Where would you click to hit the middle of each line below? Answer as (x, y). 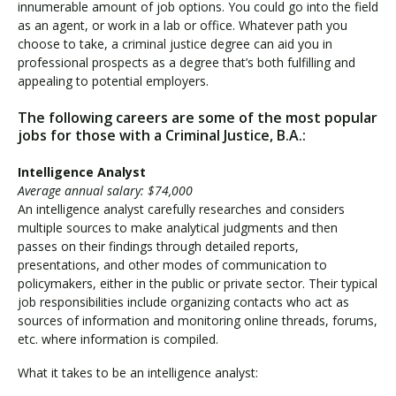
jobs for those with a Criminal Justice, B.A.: (164, 135)
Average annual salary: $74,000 (105, 190)
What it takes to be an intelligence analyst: (140, 373)
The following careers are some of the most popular (198, 117)
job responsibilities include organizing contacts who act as (183, 301)
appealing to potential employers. (117, 80)
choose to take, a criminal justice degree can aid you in (175, 43)
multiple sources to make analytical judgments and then (178, 227)
